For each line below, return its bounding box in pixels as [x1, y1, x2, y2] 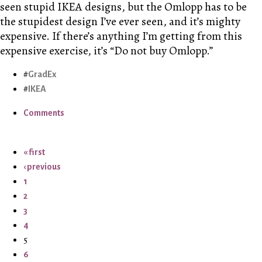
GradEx [28, 69, 56, 79]
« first [23, 147, 45, 157]
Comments [23, 108, 64, 118]
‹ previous [23, 161, 61, 171]
